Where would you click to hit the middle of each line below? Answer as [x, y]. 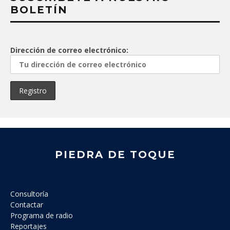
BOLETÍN [39, 10]
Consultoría [29, 194]
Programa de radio [42, 216]
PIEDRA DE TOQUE [115, 155]
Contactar [27, 205]
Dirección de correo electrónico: [69, 50]
